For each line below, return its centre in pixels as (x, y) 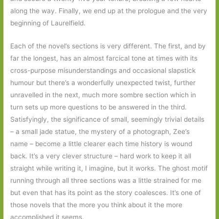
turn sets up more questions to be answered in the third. (99, 107)
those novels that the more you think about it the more (97, 205)
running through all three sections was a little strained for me (106, 180)
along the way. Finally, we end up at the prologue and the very (109, 11)
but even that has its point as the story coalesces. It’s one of (106, 192)
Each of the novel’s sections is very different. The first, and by (108, 46)
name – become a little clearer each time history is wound (101, 143)
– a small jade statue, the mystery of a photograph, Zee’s (100, 131)
